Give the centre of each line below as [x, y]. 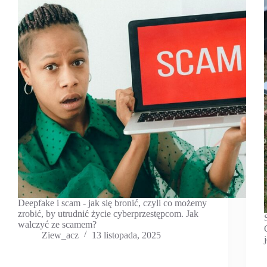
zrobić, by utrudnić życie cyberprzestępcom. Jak [108, 213]
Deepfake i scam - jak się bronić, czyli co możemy [112, 203]
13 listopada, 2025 [126, 235]
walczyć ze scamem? [57, 224]
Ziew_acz [60, 235]
